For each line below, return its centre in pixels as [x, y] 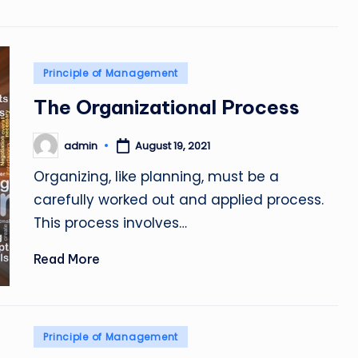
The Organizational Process [167, 107]
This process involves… [111, 223]
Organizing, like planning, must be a [157, 177]
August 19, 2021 [173, 145]
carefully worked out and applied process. [179, 200]
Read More [67, 259]
